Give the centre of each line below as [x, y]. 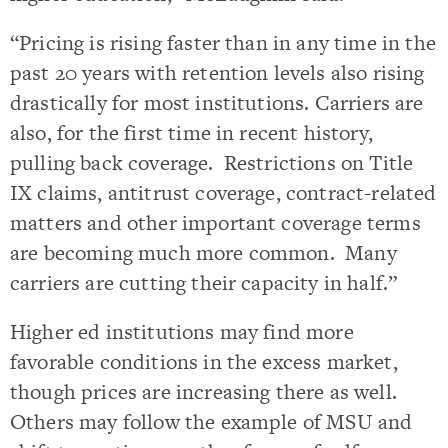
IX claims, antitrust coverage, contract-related [223, 192]
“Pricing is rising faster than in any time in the [223, 42]
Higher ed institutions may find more [182, 332]
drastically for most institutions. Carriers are [217, 102]
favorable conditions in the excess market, [204, 362]
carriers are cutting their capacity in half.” [204, 282]
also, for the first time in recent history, [191, 132]
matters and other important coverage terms [215, 222]
